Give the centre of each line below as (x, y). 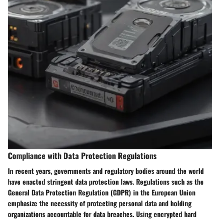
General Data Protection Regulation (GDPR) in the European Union (102, 192)
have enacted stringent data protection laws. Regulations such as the (106, 181)
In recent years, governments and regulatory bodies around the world (106, 170)
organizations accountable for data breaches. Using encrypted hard (102, 214)
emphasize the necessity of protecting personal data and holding (100, 203)
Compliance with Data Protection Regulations (82, 155)
